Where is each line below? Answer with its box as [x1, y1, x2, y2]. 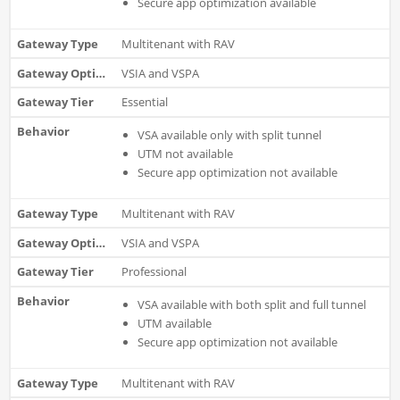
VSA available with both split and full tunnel [137, 296, 366, 312]
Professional [121, 263, 187, 280]
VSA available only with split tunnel [137, 126, 321, 143]
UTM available [137, 314, 212, 331]
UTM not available [137, 145, 233, 162]
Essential [121, 94, 168, 111]
